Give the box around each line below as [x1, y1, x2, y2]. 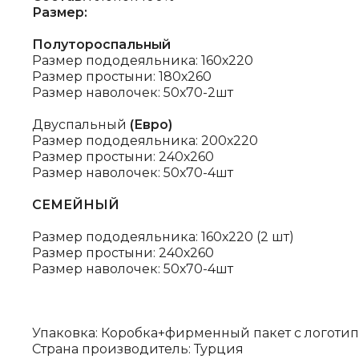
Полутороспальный [32, 37, 171, 52]
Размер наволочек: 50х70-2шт [32, 85, 233, 100]
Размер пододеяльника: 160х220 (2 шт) [32, 229, 294, 244]
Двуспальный [32, 117, 130, 132]
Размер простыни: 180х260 [32, 69, 212, 84]
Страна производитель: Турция [32, 341, 244, 357]
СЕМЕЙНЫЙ [32, 197, 119, 212]
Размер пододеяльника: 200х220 [32, 133, 258, 148]
